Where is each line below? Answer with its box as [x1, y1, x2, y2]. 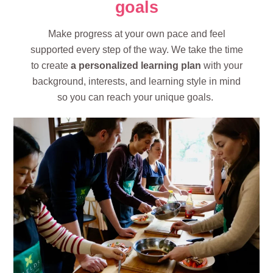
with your [200, 60, 243, 71]
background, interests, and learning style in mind [32, 76, 241, 87]
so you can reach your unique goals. [57, 92, 216, 103]
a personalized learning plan [70, 60, 201, 71]
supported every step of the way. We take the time [30, 44, 243, 55]
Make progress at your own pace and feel [48, 29, 225, 40]
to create [30, 60, 71, 71]
